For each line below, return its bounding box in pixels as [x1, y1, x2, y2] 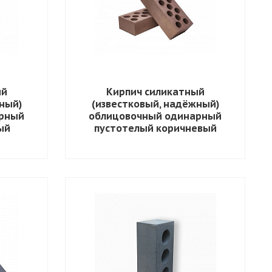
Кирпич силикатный [106, 85, 205, 98]
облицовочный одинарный [89, 109, 222, 122]
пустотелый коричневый [93, 121, 217, 134]
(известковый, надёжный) [91, 97, 219, 110]
